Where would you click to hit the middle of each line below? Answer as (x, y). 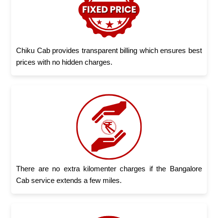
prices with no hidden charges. (64, 62)
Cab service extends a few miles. (69, 180)
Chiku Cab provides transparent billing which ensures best (109, 50)
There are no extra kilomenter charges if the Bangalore (109, 168)
